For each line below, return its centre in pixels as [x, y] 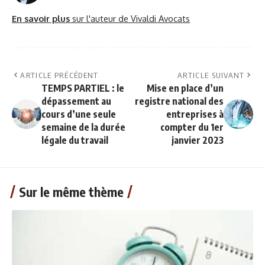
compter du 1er [192, 127]
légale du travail [75, 140]
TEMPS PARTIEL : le [83, 88]
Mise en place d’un [185, 88]
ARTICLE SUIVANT [211, 75]
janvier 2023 [198, 140]
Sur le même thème [71, 192]
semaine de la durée [83, 127]
